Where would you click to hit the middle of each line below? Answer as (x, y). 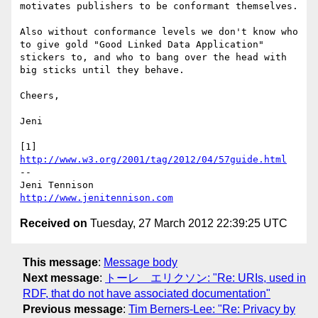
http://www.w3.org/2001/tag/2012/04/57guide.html (153, 160)
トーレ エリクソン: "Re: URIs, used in (205, 278)
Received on (54, 224)
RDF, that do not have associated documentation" (147, 293)
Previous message (73, 309)
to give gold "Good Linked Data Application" (142, 45)
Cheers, (40, 96)
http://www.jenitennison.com (97, 198)
